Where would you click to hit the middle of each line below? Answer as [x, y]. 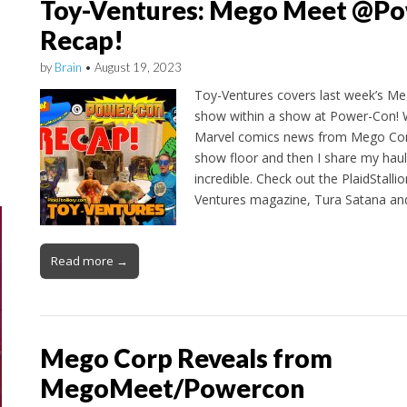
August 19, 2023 [138, 67]
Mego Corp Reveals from [186, 357]
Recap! [81, 40]
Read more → [89, 260]
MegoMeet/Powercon [172, 387]
